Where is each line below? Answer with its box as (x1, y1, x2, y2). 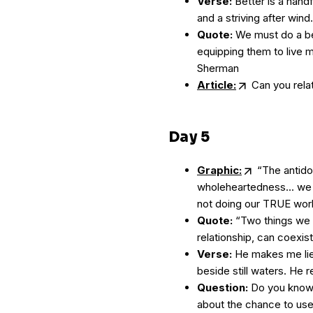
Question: (197, 281, 248, 294)
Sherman (197, 61, 239, 75)
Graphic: (197, 163, 242, 177)
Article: (197, 78, 236, 92)
